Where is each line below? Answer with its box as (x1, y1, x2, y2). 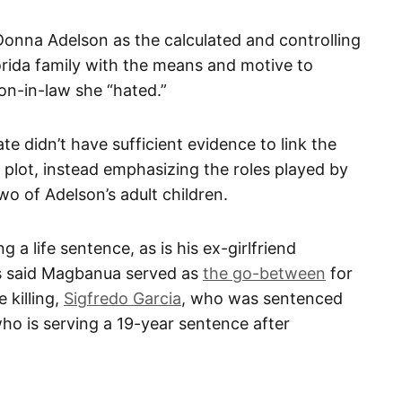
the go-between (203, 263, 326, 283)
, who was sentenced (181, 288, 343, 308)
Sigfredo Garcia (64, 288, 181, 308)
